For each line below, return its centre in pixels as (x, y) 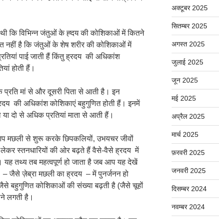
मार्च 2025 (185, 134)
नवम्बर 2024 (188, 207)
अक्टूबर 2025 (189, 8)
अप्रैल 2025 (188, 116)
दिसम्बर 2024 (189, 188)
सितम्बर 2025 (189, 26)
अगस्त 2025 (188, 44)
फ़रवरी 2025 (188, 152)
